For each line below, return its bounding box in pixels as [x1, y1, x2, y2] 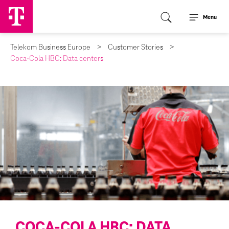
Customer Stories [108, 43, 163, 52]
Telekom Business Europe [10, 43, 90, 52]
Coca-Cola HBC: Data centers [10, 55, 103, 63]
